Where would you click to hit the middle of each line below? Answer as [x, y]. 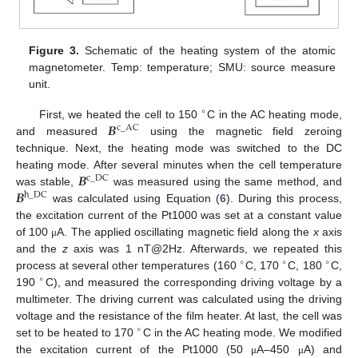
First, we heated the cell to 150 [120, 115]
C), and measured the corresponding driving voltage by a [194, 282]
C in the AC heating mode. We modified [243, 333]
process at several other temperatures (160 [128, 266]
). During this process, [284, 199]
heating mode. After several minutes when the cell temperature [179, 165]
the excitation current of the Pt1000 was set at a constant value [179, 215]
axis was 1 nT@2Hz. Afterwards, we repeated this [205, 249]
